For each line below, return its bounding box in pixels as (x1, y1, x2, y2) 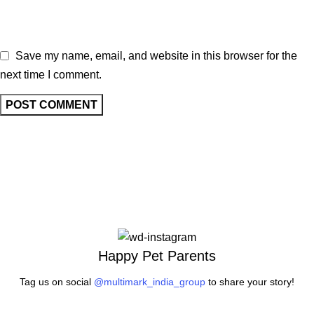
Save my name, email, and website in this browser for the (15, 50, 297, 62)
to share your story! (205, 276, 294, 288)
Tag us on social (20, 276, 94, 288)
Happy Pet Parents (98, 248, 216, 264)
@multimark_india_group (94, 276, 205, 288)
